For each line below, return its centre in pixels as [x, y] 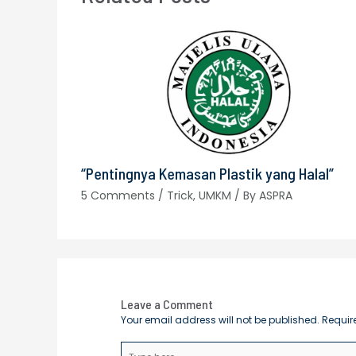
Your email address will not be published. [221, 319]
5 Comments [118, 195]
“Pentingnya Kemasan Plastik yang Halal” [207, 173]
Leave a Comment [167, 304]
